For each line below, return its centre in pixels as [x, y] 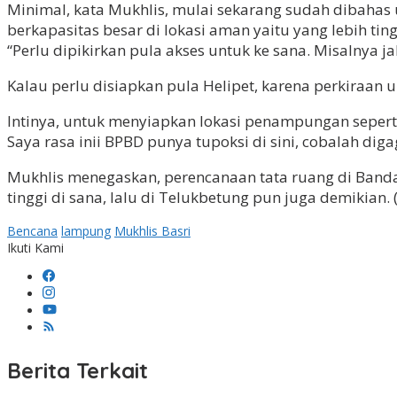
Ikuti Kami [35, 248]
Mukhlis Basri [152, 231]
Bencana [32, 231]
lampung [86, 231]
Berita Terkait [78, 371]
